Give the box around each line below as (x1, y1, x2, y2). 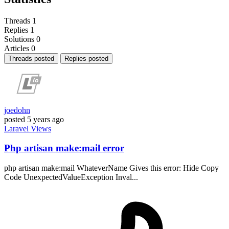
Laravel (4, 124, 31, 133)
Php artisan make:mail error (4, 143, 124, 154)
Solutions (4, 34, 34, 43)
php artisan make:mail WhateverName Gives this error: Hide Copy (4, 164, 219, 173)
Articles (4, 43, 29, 53)
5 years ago (27, 114, 64, 124)
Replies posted (64, 54, 108, 62)
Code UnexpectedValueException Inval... (4, 173, 138, 182)
